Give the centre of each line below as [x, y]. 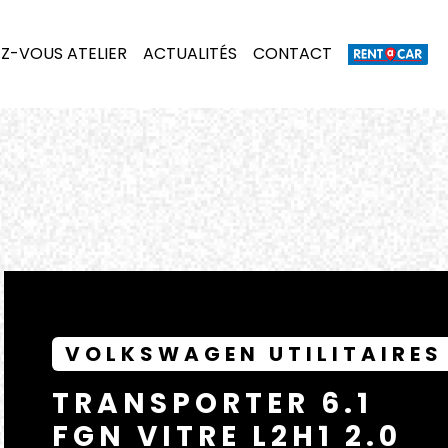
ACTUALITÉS [190, 53]
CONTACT [292, 53]
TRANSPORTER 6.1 [212, 403]
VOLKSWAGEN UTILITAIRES [254, 354]
